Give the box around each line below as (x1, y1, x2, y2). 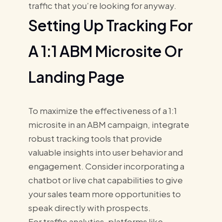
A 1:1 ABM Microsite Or (28, 41, 183, 60)
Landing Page (28, 67, 124, 86)
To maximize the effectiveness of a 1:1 (28, 105, 177, 116)
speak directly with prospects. (28, 202, 151, 213)
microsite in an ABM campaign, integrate (28, 118, 189, 130)
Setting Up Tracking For (28, 15, 193, 35)
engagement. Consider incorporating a (28, 160, 184, 171)
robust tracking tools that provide (28, 132, 162, 144)
